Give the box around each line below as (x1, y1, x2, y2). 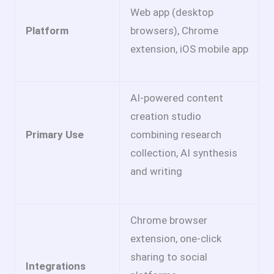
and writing (130, 165, 182, 177)
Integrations (26, 259, 86, 272)
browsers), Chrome (130, 24, 218, 37)
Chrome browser (130, 213, 207, 226)
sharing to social (130, 250, 207, 263)
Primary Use (26, 128, 84, 141)
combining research (130, 128, 221, 141)
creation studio (130, 109, 201, 122)
